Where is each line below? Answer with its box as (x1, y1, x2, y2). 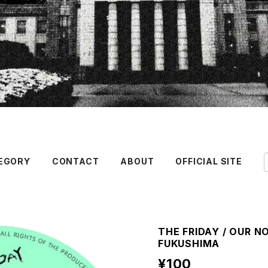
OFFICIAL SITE (175, 156, 242, 166)
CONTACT (51, 156, 99, 166)
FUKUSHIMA (158, 237, 220, 249)
